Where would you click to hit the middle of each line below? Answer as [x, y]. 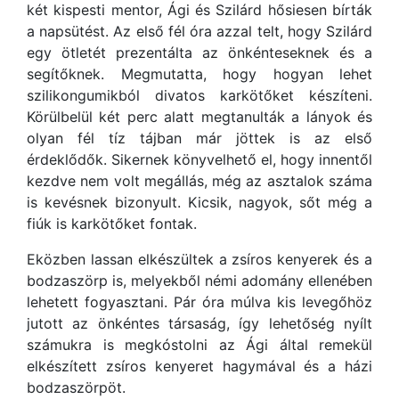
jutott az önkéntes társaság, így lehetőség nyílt [199, 323]
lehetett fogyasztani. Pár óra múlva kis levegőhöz [199, 301]
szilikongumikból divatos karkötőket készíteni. [199, 95]
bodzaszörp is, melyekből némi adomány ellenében [199, 280]
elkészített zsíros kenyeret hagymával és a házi [199, 366]
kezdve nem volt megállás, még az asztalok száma [199, 180]
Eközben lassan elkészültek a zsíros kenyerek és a [199, 259]
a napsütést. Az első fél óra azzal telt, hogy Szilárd [199, 31]
